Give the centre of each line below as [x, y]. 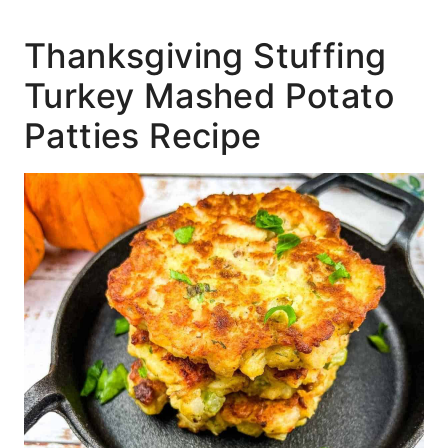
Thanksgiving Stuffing [205, 55]
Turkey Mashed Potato [209, 95]
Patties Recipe [143, 135]
